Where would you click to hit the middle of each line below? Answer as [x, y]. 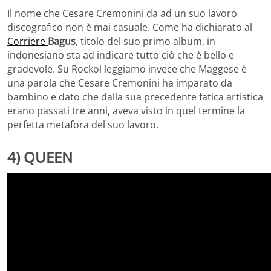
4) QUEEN [40, 157]
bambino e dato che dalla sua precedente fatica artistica [135, 96]
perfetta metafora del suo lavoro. [83, 124]
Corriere [28, 41]
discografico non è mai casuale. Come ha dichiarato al [130, 27]
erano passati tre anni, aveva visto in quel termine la [126, 110]
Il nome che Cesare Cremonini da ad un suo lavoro [122, 13]
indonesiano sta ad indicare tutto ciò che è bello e [121, 55]
